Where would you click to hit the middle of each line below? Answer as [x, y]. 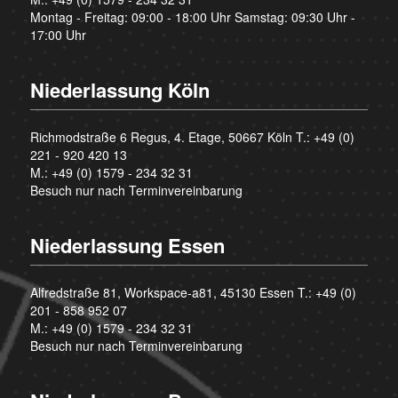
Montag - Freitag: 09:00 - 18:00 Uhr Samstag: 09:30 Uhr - [192, 17]
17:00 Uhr [58, 35]
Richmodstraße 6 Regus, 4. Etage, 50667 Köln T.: [171, 137]
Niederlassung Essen [127, 246]
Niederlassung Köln [119, 90]
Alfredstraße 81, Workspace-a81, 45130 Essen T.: [172, 293]
